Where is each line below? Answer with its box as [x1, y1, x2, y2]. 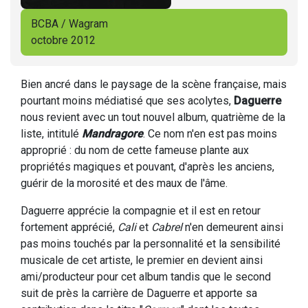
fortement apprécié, [21, 221, 118, 234]
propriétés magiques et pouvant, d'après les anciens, [21, 160, 274, 173]
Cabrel [151, 221, 182, 234]
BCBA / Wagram [31, 17, 108, 30]
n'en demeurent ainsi [182, 221, 283, 234]
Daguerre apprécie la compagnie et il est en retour [21, 204, 261, 217]
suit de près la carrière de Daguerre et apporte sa [21, 287, 257, 300]
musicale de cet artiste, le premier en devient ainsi [21, 254, 263, 267]
